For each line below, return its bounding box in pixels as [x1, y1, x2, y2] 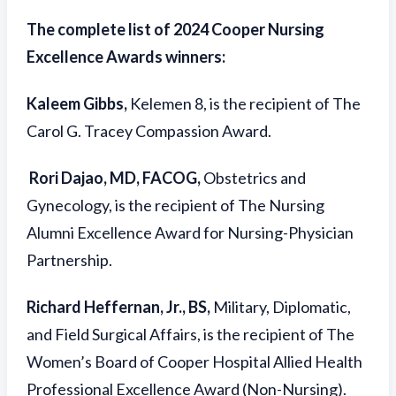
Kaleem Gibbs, [27, 94, 127, 113]
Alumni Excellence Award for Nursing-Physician [27, 223, 354, 242]
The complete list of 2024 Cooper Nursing [27, 19, 324, 39]
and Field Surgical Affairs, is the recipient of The [27, 324, 354, 344]
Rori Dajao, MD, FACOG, [29, 168, 203, 187]
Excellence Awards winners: [27, 47, 225, 66]
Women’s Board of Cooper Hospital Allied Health [27, 352, 362, 371]
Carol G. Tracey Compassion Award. [27, 121, 271, 141]
